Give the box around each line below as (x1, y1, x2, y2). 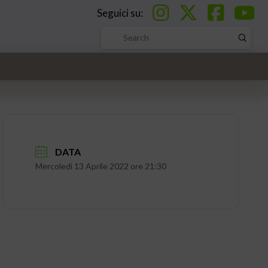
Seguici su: (97, 6, 145, 19)
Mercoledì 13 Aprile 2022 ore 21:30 (35, 161, 166, 172)
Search (100, 38, 126, 49)
